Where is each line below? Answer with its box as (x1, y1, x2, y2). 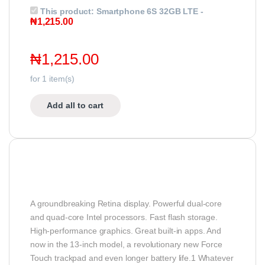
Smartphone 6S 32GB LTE (96, 6, 198, 16)
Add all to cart (47, 101, 104, 111)
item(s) (47, 74, 75, 84)
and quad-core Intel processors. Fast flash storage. (30, 212, 218, 222)
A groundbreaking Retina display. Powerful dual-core (30, 199, 222, 209)
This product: (40, 6, 96, 16)
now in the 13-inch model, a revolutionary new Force (30, 240, 222, 250)
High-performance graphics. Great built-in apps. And (30, 226, 221, 236)
